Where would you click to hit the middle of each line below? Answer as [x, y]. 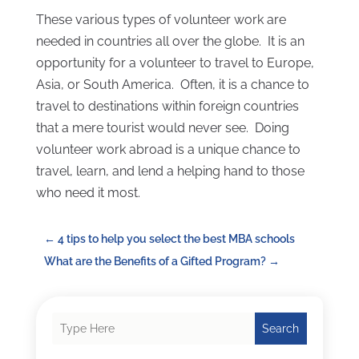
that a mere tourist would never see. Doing [162, 128]
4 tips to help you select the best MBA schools [176, 239]
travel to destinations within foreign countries [167, 107]
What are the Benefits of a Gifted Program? [155, 262]
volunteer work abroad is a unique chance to [168, 150]
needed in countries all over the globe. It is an [170, 42]
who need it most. [88, 193]
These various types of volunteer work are [161, 20]
